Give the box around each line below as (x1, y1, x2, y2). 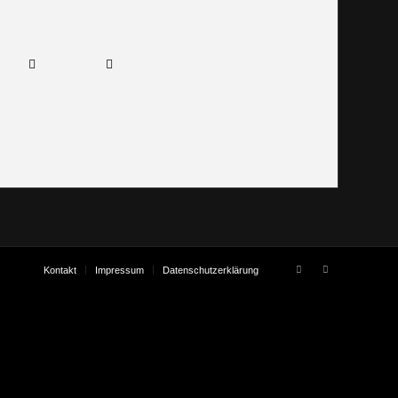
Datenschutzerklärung (163, 265, 259, 276)
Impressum (95, 265, 144, 276)
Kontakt (44, 265, 76, 276)
